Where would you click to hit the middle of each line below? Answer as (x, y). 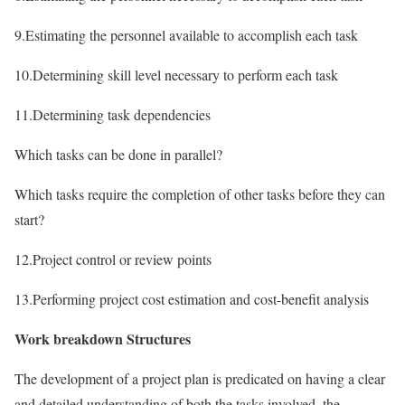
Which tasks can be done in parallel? (118, 154)
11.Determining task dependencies (113, 114)
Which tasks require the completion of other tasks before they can (200, 193)
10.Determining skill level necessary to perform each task (176, 74)
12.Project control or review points (113, 259)
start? (29, 219)
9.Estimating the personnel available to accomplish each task (186, 34)
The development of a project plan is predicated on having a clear (200, 378)
